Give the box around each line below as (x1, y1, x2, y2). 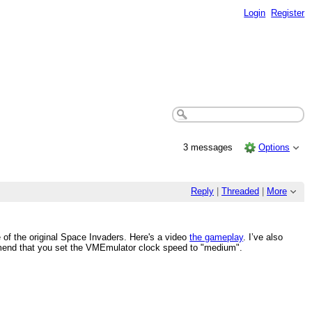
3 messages (182, 141, 235, 153)
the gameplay (189, 232, 244, 243)
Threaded (221, 186, 259, 197)
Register (271, 7, 305, 18)
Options (258, 141, 290, 153)
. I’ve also (243, 232, 283, 243)
